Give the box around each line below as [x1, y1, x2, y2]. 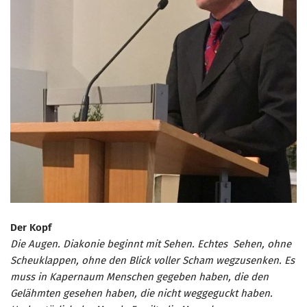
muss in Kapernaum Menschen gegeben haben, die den [10, 271, 269, 284]
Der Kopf [10, 221, 51, 234]
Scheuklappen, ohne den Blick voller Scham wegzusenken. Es [10, 254, 295, 267]
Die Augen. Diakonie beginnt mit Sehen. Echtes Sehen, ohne [10, 238, 291, 251]
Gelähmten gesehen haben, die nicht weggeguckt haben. [10, 287, 273, 300]
